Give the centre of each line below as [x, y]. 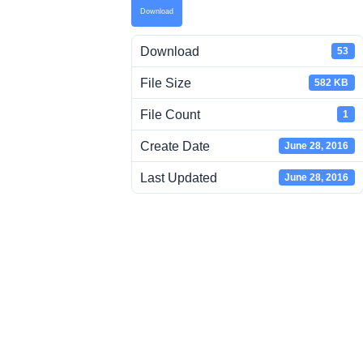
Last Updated [179, 177]
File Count [170, 114]
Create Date [175, 146]
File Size [166, 83]
